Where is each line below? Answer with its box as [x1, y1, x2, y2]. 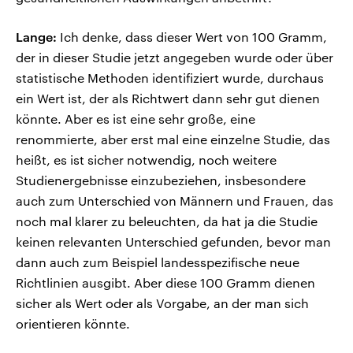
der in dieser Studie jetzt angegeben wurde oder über [16, 50, 333, 65]
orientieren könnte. [16, 316, 130, 332]
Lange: [16, 29, 57, 45]
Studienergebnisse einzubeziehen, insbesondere [16, 173, 306, 188]
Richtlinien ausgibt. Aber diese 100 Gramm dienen [16, 275, 315, 291]
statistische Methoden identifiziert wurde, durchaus [16, 70, 324, 86]
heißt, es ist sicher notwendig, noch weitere [16, 152, 277, 168]
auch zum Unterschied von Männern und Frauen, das [16, 193, 333, 209]
